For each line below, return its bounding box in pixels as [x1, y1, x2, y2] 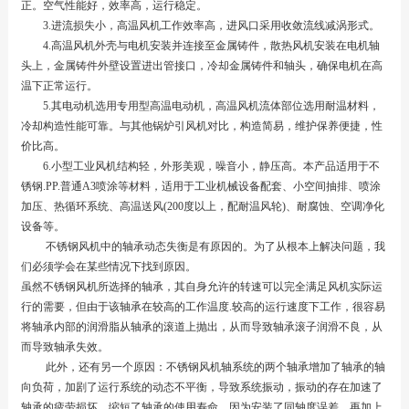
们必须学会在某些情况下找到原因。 [20, 259, 196, 273]
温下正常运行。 [20, 79, 98, 92]
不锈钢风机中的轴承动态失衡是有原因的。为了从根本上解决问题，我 [20, 239, 385, 253]
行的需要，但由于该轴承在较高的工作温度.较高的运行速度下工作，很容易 [20, 299, 385, 313]
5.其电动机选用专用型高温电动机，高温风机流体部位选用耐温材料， [20, 99, 380, 112]
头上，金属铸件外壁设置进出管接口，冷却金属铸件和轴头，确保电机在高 [20, 58, 383, 72]
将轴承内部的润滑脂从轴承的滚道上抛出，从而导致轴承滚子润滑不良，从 [20, 320, 383, 333]
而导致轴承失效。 [20, 340, 109, 353]
